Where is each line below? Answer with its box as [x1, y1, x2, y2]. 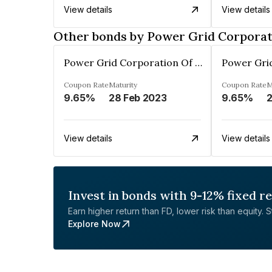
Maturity [109, 80, 137, 89]
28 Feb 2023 [109, 92, 167, 104]
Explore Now [68, 219, 121, 229]
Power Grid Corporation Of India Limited [195, 56, 202, 69]
